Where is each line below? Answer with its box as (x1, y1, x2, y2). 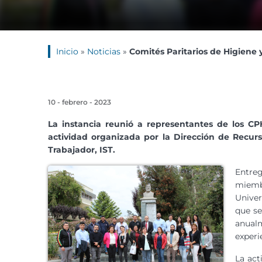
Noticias (87, 46, 120, 57)
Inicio (56, 46, 78, 57)
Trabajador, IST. (48, 144, 115, 155)
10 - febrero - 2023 (48, 98, 111, 106)
